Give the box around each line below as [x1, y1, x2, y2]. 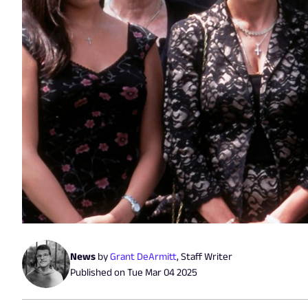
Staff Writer [181, 250, 232, 263]
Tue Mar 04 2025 [127, 266, 197, 278]
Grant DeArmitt [110, 250, 177, 263]
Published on [70, 266, 127, 278]
